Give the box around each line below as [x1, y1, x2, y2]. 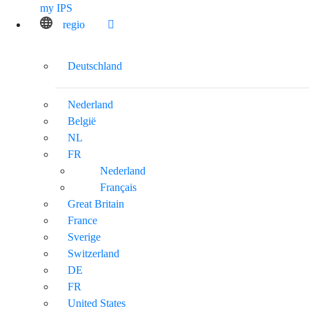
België [68, 114, 96, 127]
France [68, 214, 97, 226]
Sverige [68, 230, 101, 243]
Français [100, 181, 137, 193]
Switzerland [68, 247, 119, 259]
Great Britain [68, 197, 124, 210]
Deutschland [68, 59, 122, 72]
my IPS [40, 1, 72, 14]
